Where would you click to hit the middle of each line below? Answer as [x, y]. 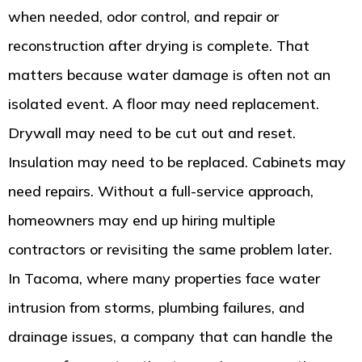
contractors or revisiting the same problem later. [170, 250]
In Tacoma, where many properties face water [164, 279]
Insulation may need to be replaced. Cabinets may [177, 162]
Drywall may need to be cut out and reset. [152, 133]
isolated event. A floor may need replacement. [164, 104]
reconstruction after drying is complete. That [159, 46]
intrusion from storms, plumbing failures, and [156, 308]
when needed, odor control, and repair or [143, 17]
